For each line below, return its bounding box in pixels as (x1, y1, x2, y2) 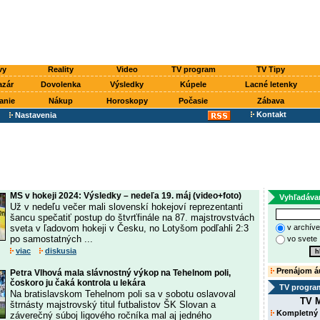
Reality (47, 65, 74, 74)
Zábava (257, 96, 284, 105)
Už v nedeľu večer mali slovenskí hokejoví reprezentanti (10, 201, 243, 212)
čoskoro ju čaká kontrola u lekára (10, 278, 146, 288)
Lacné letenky (244, 80, 297, 89)
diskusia (45, 246, 76, 255)
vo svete (287, 234, 317, 243)
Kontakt (256, 110, 286, 119)
